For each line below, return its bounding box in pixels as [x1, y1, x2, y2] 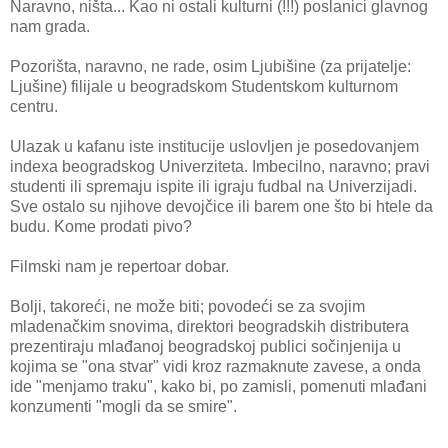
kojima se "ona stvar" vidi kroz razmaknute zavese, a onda [10, 358, 421, 375]
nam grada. [10, 18, 90, 35]
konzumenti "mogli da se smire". [10, 398, 237, 415]
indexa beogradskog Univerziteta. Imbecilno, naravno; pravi [10, 158, 430, 175]
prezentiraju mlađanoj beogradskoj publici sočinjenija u [10, 338, 401, 355]
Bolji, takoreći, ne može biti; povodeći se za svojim [10, 298, 365, 315]
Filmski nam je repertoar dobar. [10, 258, 229, 275]
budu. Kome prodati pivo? [10, 218, 192, 235]
